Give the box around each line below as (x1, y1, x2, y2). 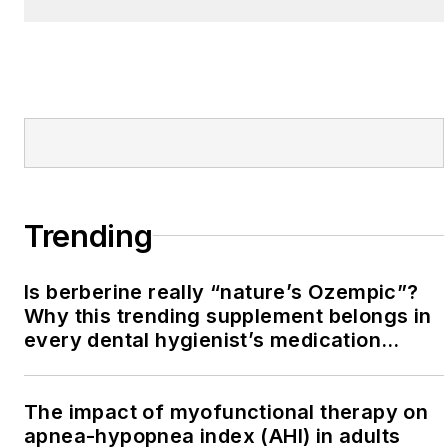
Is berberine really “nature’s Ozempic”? (24, 279, 419, 304)
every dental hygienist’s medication (24, 327, 381, 352)
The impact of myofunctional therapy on (24, 399, 429, 424)
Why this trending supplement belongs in (24, 303, 432, 328)
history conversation (24, 351, 231, 376)
